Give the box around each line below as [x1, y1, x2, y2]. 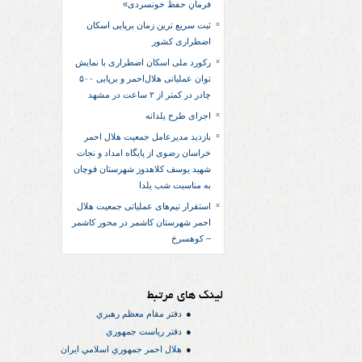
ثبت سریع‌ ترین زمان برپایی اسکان [86, 20, 211, 30]
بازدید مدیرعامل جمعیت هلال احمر [84, 132, 211, 141]
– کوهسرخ [171, 234, 211, 243]
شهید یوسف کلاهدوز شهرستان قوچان [74, 164, 211, 174]
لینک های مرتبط [147, 289, 223, 302]
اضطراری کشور [152, 36, 211, 46]
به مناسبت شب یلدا [139, 180, 211, 190]
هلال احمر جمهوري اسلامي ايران [61, 344, 182, 354]
